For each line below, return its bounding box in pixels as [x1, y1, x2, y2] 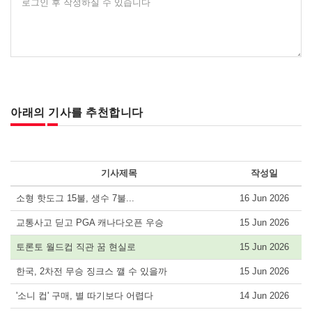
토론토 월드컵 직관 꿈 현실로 [16, 242, 136, 253]
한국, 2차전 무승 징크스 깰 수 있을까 [16, 266, 167, 277]
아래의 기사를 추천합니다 [10, 107, 143, 119]
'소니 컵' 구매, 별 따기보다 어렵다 [16, 290, 153, 302]
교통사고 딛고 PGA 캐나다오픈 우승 [16, 217, 164, 228]
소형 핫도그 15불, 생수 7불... [16, 193, 134, 204]
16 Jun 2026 [240, 193, 289, 204]
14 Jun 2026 [240, 290, 289, 302]
